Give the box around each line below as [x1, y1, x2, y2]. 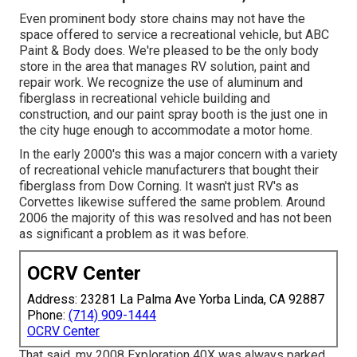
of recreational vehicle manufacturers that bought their [19, 162, 319, 178]
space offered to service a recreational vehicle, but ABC [19, 26, 329, 42]
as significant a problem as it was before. [19, 226, 249, 241]
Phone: [27, 307, 69, 323]
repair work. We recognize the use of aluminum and [19, 74, 303, 90]
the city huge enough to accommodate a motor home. [19, 122, 312, 138]
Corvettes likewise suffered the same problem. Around [19, 194, 325, 210]
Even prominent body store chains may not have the [19, 10, 305, 26]
